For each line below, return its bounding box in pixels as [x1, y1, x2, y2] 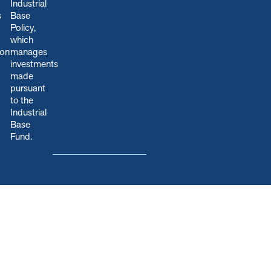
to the [10, 94, 33, 107]
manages [10, 45, 47, 59]
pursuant [10, 82, 45, 95]
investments [10, 57, 58, 71]
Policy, [10, 21, 36, 34]
